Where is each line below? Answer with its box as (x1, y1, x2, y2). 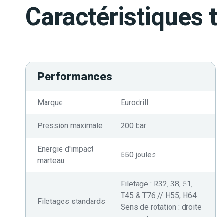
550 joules (120, 150, 156, 159)
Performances (37, 70, 112, 83)
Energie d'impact (37, 144, 93, 154)
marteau (37, 156, 64, 165)
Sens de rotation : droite (120, 202, 201, 212)
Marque (37, 98, 63, 107)
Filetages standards (37, 197, 105, 206)
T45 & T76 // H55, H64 (120, 191, 197, 200)
